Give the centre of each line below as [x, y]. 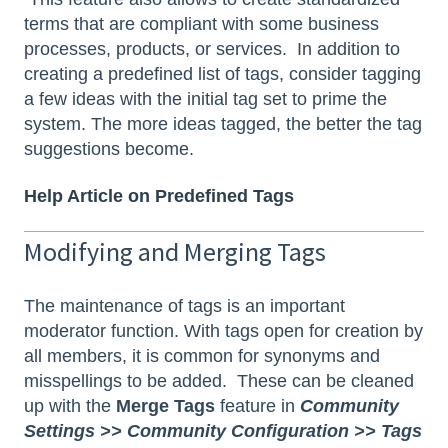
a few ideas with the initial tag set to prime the [205, 98]
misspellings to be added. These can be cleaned [219, 380]
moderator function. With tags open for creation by [223, 330]
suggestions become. [111, 148]
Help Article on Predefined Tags [159, 196]
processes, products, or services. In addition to [212, 48]
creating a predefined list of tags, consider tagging [222, 73]
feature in [257, 405]
